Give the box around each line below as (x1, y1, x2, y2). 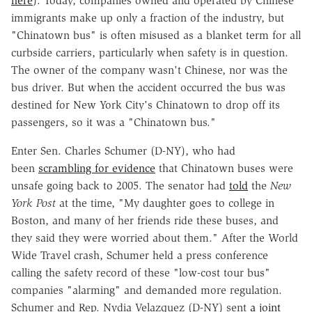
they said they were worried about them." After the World (11, 231, 298, 244)
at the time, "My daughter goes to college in (56, 196, 274, 210)
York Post (11, 196, 56, 210)
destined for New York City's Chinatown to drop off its (11, 97, 280, 111)
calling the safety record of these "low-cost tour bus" (11, 265, 270, 279)
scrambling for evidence (38, 161, 155, 175)
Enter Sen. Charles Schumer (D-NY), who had (11, 143, 235, 157)
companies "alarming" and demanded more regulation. (11, 283, 282, 297)
